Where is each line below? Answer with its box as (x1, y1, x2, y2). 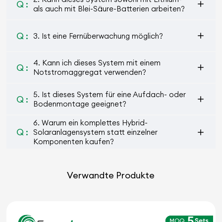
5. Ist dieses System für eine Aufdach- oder (33, 90, 186, 99)
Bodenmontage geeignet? (33, 99, 127, 109)
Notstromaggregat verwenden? (33, 67, 147, 77)
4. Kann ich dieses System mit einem (33, 58, 161, 67)
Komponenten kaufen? (33, 137, 114, 146)
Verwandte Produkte (67, 169, 155, 181)
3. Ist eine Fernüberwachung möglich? (33, 31, 164, 41)
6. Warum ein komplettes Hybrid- (33, 118, 148, 127)
